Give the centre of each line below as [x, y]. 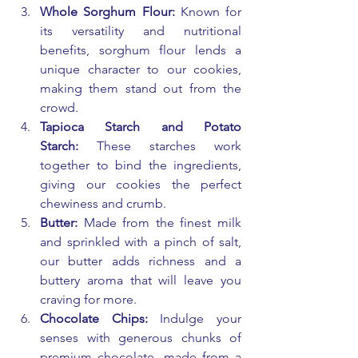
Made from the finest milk [159, 223]
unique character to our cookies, [141, 69]
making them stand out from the [141, 88]
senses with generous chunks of [141, 338]
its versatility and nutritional [141, 31]
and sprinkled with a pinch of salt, [141, 242]
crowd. [59, 107]
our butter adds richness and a [141, 261]
